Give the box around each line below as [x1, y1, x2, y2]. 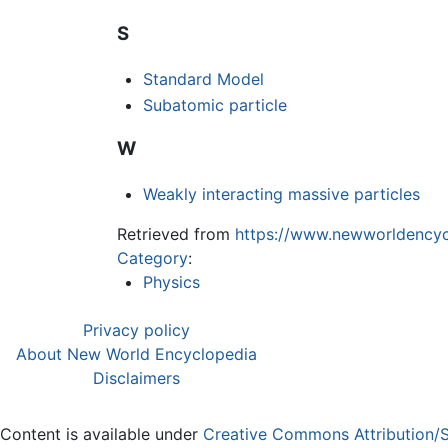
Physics [142, 272, 200, 293]
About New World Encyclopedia [16, 344, 257, 365]
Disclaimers [93, 368, 180, 389]
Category [117, 248, 188, 269]
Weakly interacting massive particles [142, 184, 420, 205]
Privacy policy [83, 320, 190, 341]
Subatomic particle [142, 94, 287, 115]
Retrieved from [117, 224, 235, 245]
